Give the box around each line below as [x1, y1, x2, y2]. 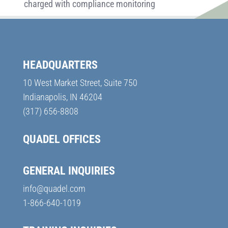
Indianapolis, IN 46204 [22, 92, 102, 102]
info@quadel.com [22, 183, 85, 194]
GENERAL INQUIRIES [22, 164, 115, 177]
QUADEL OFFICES [22, 133, 101, 146]
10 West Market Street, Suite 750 [22, 77, 137, 88]
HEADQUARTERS [22, 59, 98, 71]
